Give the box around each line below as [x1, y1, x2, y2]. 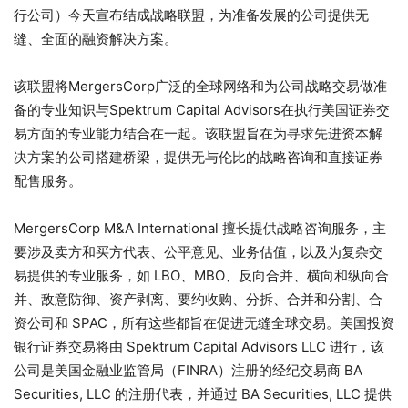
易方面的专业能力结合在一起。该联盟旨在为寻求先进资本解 [14, 124, 382, 142]
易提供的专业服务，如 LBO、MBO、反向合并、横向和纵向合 [14, 266, 389, 284]
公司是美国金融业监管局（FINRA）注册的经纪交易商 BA [14, 361, 362, 379]
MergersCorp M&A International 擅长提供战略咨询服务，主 [14, 219, 386, 237]
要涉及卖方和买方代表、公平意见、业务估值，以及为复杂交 [14, 242, 382, 260]
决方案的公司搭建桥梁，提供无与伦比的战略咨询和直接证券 [14, 148, 382, 166]
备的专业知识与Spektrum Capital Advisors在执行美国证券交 [14, 100, 390, 118]
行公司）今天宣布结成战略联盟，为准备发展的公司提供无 [14, 5, 369, 24]
